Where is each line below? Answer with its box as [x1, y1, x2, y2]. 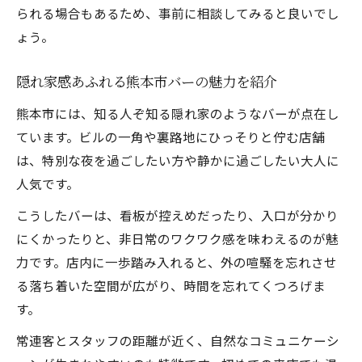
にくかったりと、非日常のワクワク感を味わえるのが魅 [16, 229, 339, 247]
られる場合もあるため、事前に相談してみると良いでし [16, 4, 339, 22]
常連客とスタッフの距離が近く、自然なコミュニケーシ [16, 331, 339, 349]
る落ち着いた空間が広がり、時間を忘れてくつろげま [16, 276, 326, 294]
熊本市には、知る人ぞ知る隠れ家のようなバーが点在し [16, 104, 339, 122]
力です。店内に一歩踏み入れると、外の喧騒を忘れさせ [16, 253, 337, 271]
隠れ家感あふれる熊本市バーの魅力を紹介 [16, 74, 277, 92]
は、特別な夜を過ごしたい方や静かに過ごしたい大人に [16, 151, 339, 169]
